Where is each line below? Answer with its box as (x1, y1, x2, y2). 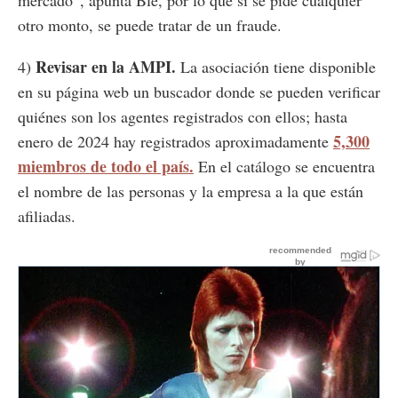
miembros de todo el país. (18, 155, 194, 179)
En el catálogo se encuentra (198, 155, 375, 178)
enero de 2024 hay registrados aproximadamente (18, 131, 333, 153)
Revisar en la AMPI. (36, 55, 180, 79)
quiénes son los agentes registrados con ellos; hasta (18, 106, 347, 128)
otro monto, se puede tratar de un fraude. (18, 14, 282, 36)
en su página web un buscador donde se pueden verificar (18, 81, 380, 103)
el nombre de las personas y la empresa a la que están (18, 180, 363, 203)
